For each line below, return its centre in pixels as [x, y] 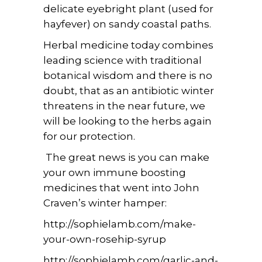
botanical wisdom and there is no [128, 75]
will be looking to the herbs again [127, 121]
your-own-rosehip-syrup [105, 239]
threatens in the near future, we [124, 106]
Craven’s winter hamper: [105, 203]
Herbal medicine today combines [128, 45]
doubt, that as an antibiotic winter [129, 91]
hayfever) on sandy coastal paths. [127, 24]
